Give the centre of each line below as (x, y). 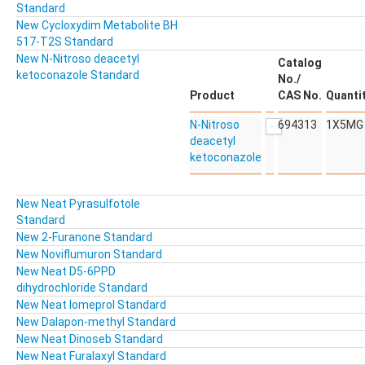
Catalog (300, 63)
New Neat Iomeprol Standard (91, 305)
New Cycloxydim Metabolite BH (97, 26)
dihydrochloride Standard (82, 288)
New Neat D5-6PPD (66, 272)
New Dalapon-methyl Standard (96, 322)
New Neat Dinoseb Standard (90, 339)
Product (212, 96)
